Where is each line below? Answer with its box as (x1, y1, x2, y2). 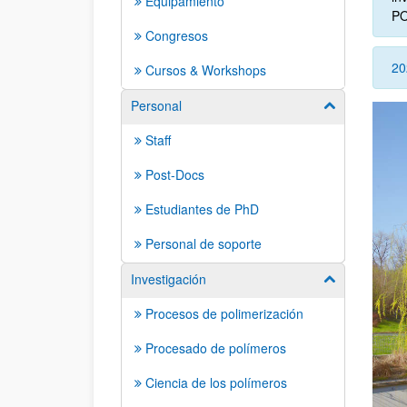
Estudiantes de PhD (145, 200, 259, 218)
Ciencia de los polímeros (145, 373, 287, 392)
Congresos (145, 26, 208, 45)
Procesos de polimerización (145, 304, 303, 323)
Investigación (131, 270, 206, 288)
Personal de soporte (145, 234, 262, 253)
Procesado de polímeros (145, 339, 286, 357)
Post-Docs (145, 165, 204, 184)
